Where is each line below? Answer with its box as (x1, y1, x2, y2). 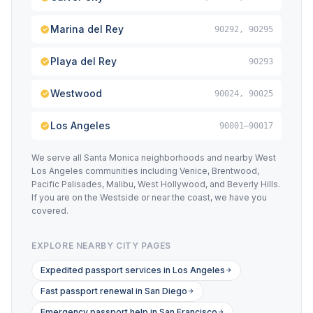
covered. (31, 205, 68, 216)
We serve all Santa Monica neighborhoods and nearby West (31, 152, 276, 163)
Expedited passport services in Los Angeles (41, 265, 225, 275)
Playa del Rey (50, 55, 117, 67)
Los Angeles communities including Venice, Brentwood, (31, 166, 259, 176)
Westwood (50, 87, 102, 99)
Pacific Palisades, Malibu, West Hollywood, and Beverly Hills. (31, 179, 280, 189)
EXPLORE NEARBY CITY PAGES (31, 240, 171, 251)
